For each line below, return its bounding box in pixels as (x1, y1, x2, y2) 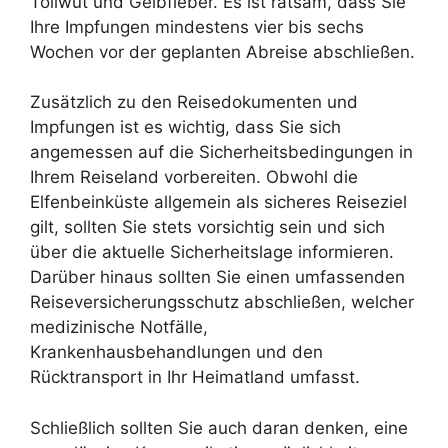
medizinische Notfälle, (30, 317, 208, 337)
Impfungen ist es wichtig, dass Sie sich (30, 117, 341, 137)
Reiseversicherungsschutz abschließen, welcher (30, 292, 414, 312)
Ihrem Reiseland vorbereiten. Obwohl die (30, 167, 358, 187)
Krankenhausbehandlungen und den (30, 342, 323, 362)
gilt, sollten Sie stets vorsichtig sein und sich (30, 217, 385, 237)
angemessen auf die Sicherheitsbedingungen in (30, 142, 413, 162)
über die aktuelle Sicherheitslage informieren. (30, 242, 394, 262)
